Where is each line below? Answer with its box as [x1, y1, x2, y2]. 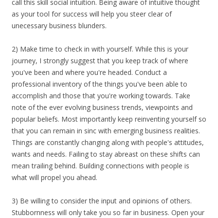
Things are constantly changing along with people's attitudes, [12, 138, 204, 147]
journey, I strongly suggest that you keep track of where [12, 56, 188, 65]
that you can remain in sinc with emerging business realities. [12, 126, 200, 135]
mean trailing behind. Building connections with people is [12, 161, 189, 170]
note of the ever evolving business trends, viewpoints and [12, 103, 193, 112]
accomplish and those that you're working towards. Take [12, 91, 190, 100]
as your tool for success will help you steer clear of [12, 9, 172, 18]
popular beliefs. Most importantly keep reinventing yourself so [12, 114, 206, 124]
